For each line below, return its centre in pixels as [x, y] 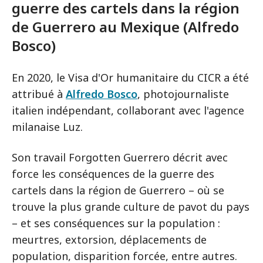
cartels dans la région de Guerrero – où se [118, 190]
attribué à [39, 94]
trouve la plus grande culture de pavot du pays [131, 206]
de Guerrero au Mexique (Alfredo [125, 26]
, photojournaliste [183, 94]
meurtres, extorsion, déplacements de [109, 239]
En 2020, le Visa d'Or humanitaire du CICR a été [130, 77]
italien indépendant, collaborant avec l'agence [128, 110]
